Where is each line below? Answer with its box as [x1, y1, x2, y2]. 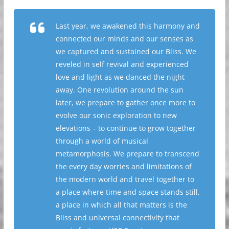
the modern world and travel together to [55, 174, 194, 185]
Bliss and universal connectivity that [55, 213, 179, 223]
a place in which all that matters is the [55, 200, 187, 210]
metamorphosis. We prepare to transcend [55, 149, 199, 159]
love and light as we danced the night [55, 72, 185, 82]
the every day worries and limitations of [55, 162, 192, 172]
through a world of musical [55, 136, 148, 146]
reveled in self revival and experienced [55, 59, 189, 70]
